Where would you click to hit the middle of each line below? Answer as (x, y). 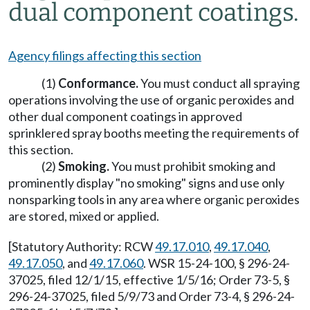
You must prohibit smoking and (192, 166)
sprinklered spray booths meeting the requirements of (154, 133)
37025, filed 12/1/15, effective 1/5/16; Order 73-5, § (149, 280)
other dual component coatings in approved (125, 116)
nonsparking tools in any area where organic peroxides (154, 199)
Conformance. (98, 83)
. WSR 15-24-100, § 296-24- (217, 263)
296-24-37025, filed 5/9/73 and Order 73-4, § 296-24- (152, 296)
